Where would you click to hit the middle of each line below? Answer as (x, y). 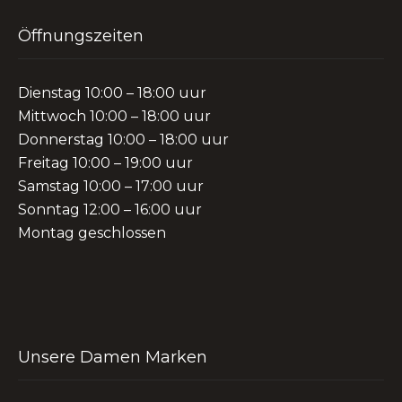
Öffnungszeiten (81, 36)
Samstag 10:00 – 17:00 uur (111, 187)
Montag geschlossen (92, 233)
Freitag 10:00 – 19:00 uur (105, 163)
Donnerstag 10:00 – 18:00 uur (123, 140)
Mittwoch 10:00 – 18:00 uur (114, 117)
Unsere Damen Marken (113, 358)
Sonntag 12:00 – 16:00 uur (110, 210)
